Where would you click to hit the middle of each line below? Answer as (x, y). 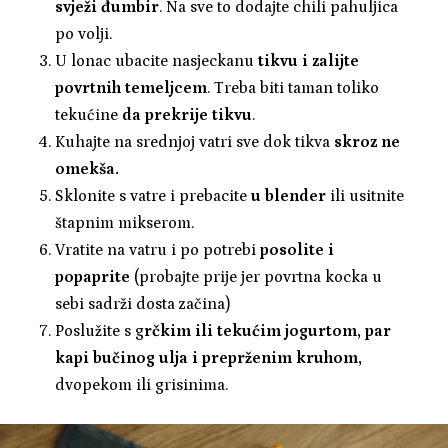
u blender (288, 196)
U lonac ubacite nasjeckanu (156, 61)
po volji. (83, 34)
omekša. (87, 169)
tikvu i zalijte (308, 61)
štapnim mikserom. (124, 223)
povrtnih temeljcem (131, 88)
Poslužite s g (99, 331)
